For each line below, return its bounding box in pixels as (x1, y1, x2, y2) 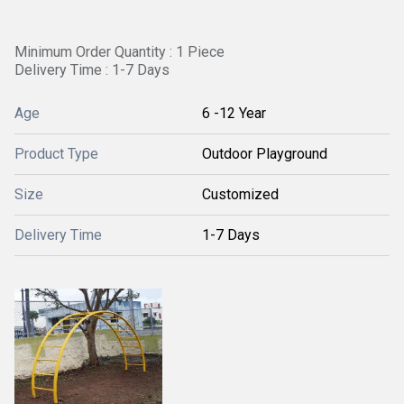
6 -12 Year (202, 105, 266, 122)
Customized (202, 186, 279, 203)
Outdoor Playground (202, 145, 327, 162)
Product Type (14, 145, 98, 162)
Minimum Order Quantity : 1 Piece (14, 43, 225, 60)
